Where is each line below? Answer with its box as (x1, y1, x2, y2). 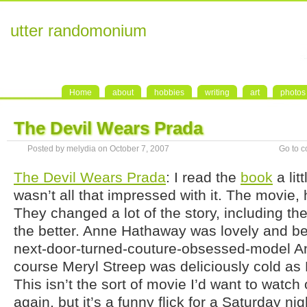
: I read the (166, 169, 241, 185)
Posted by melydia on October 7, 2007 (27, 144, 169, 153)
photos (280, 88, 306, 97)
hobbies (154, 88, 184, 97)
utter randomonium (10, 21, 147, 40)
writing (205, 88, 230, 97)
